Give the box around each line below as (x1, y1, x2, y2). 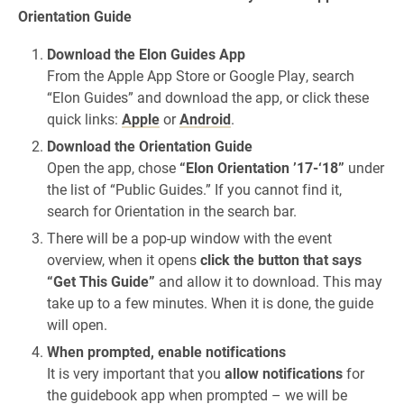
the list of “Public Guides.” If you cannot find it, (47, 179, 342, 198)
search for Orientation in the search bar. (47, 201, 297, 220)
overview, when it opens (47, 250, 200, 269)
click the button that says (200, 250, 362, 269)
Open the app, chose (47, 158, 179, 177)
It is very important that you (47, 363, 225, 382)
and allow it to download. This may (155, 271, 382, 290)
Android (179, 109, 231, 128)
